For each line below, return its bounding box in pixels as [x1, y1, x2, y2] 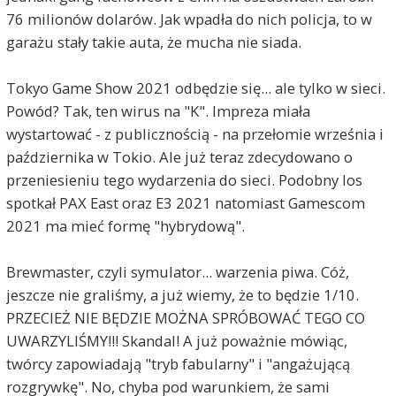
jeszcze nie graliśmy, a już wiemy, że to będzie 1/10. [5, 285, 359, 305]
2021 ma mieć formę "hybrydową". [5, 216, 245, 236]
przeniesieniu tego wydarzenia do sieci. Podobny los [5, 170, 362, 190]
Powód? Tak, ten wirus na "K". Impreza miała [5, 101, 310, 121]
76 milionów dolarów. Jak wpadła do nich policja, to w [5, 9, 372, 29]
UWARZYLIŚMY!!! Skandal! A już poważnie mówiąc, [5, 331, 347, 351]
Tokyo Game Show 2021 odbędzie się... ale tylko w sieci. [5, 78, 385, 98]
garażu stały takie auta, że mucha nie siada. [5, 32, 301, 52]
